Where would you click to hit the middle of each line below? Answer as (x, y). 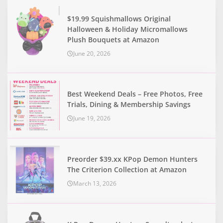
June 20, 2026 (92, 53)
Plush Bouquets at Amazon (113, 39)
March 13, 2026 (95, 183)
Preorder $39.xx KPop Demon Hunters (132, 159)
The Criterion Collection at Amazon (127, 169)
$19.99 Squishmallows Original (119, 18)
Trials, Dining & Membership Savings (129, 104)
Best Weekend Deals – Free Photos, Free (135, 94)
